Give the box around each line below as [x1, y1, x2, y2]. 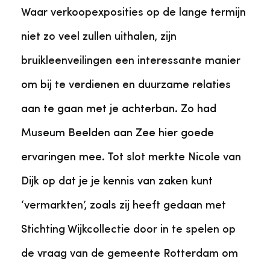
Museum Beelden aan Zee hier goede [21, 128, 214, 139]
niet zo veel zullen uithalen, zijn [21, 31, 177, 42]
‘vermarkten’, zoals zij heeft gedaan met [21, 200, 226, 211]
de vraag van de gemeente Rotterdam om [21, 248, 238, 259]
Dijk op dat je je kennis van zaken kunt [21, 176, 213, 187]
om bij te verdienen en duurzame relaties [21, 80, 231, 90]
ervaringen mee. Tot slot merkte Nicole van [21, 152, 241, 163]
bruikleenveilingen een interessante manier [21, 55, 240, 66]
